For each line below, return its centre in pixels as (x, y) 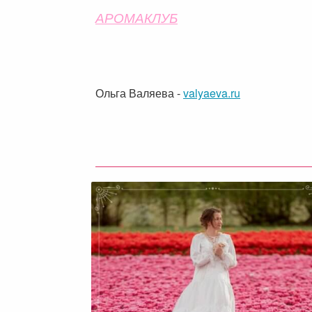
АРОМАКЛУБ (136, 17)
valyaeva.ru (212, 93)
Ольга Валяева (135, 93)
